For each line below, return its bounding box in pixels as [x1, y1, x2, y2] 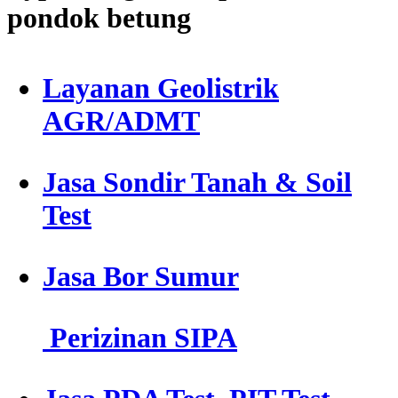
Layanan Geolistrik [43, 72, 279, 105]
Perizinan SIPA [43, 322, 237, 354]
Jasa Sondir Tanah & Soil [43, 166, 352, 199]
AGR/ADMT [43, 105, 200, 138]
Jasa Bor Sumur [43, 260, 239, 293]
